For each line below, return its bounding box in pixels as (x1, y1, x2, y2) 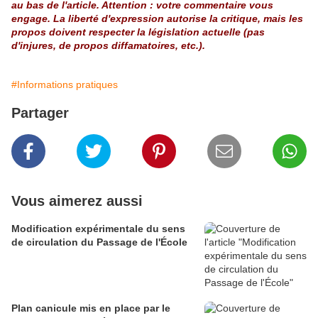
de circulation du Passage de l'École (11, 236, 187, 248)
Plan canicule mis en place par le (11, 302, 170, 314)
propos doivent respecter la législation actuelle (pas (11, 26, 265, 38)
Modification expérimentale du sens (11, 222, 185, 234)
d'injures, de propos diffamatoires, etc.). (11, 39, 205, 51)
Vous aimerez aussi (11, 192, 143, 209)
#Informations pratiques (11, 78, 118, 90)
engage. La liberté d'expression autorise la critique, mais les (11, 12, 303, 24)
